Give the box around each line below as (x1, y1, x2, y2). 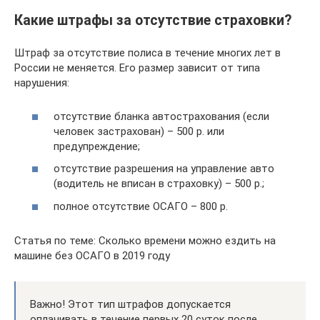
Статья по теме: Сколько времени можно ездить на (14, 234, 276, 247)
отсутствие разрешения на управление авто (54, 162, 274, 175)
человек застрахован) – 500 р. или (54, 124, 224, 138)
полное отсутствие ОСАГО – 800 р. (54, 199, 228, 213)
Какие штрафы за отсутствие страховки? (14, 12, 291, 29)
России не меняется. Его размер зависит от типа (14, 61, 260, 74)
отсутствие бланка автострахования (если (54, 109, 269, 123)
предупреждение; (54, 139, 140, 153)
